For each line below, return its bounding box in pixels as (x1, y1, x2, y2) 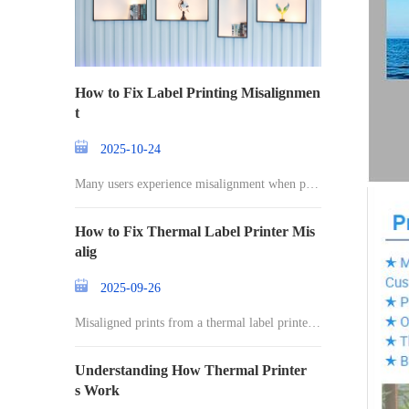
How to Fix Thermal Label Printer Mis (75, 224, 315, 239)
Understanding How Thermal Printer (75, 362, 307, 378)
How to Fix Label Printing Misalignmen (75, 85, 320, 100)
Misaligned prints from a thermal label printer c (75, 316, 321, 330)
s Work (75, 383, 120, 398)
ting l (75, 195, 102, 209)
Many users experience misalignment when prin (75, 177, 320, 191)
